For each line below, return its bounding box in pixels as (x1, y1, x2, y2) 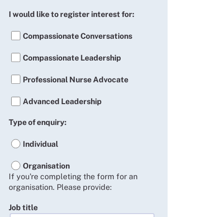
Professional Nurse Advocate (22, 75, 128, 85)
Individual (22, 139, 58, 149)
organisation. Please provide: (8, 182, 112, 192)
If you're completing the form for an (8, 171, 138, 181)
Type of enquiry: (8, 117, 66, 127)
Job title (8, 202, 38, 212)
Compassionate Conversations (22, 31, 132, 41)
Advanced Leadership (22, 97, 102, 107)
